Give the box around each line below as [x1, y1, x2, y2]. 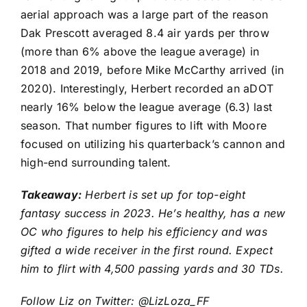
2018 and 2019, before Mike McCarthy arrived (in [21, 62, 284, 77]
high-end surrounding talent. [21, 155, 171, 169]
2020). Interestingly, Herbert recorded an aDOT [21, 81, 274, 95]
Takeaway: [21, 187, 82, 201]
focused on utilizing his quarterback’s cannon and [21, 136, 285, 151]
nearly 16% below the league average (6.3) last [21, 99, 273, 114]
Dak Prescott [21, 25, 89, 40]
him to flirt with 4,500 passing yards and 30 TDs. [21, 261, 284, 275]
